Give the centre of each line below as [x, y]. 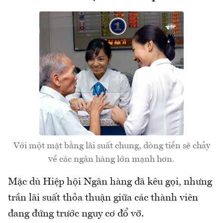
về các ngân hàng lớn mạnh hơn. [111, 160]
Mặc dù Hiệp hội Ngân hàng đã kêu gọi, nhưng [110, 182]
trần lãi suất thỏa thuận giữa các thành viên [103, 198]
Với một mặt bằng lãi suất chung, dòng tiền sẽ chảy [111, 146]
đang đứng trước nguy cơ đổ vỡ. [76, 214]
